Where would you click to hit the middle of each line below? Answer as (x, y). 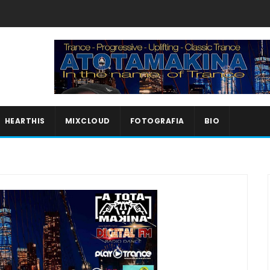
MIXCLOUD (87, 121)
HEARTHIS (25, 121)
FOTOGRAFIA (157, 121)
